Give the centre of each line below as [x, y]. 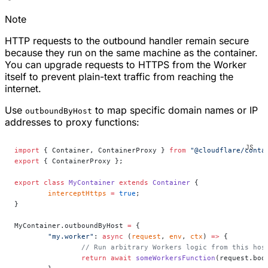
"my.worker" [71, 237]
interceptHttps [77, 194]
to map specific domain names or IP [175, 110]
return [94, 258]
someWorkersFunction [173, 258]
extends [132, 183]
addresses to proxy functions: [72, 122]
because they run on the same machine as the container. [131, 53]
